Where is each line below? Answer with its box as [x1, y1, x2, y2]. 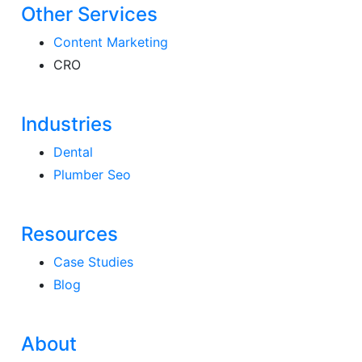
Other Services [21, 2, 158, 26]
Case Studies [53, 253, 134, 270]
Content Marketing [53, 33, 169, 50]
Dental [53, 143, 94, 160]
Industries [21, 112, 113, 136]
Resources [21, 221, 119, 246]
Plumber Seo [53, 166, 132, 183]
